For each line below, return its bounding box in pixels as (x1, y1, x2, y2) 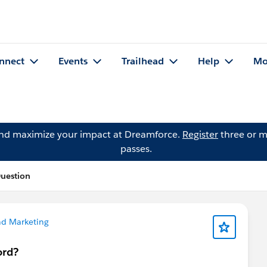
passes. (120, 142, 152, 155)
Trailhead (122, 55, 164, 68)
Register (182, 128, 218, 141)
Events (58, 55, 88, 68)
